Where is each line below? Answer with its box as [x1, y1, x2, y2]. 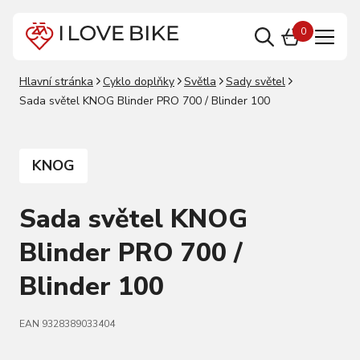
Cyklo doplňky [103, 74, 174, 89]
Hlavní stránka [19, 74, 93, 89]
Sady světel [226, 74, 285, 89]
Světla [184, 74, 216, 89]
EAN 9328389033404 [19, 317, 115, 330]
